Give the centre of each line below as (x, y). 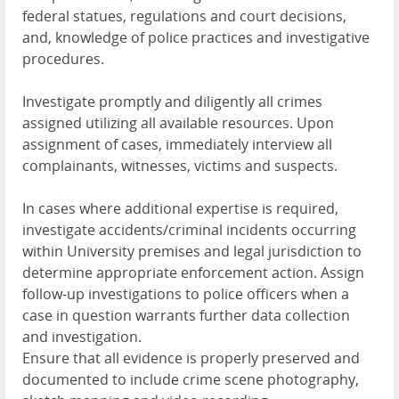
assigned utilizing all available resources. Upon (178, 123)
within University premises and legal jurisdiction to (192, 251)
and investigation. (82, 337)
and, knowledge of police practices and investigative (196, 37)
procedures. (63, 59)
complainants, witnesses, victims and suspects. (180, 166)
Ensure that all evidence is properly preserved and (191, 358)
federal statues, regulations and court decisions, (184, 16)
